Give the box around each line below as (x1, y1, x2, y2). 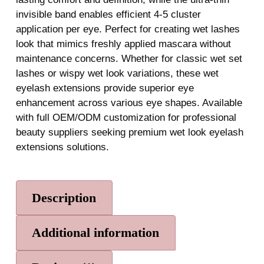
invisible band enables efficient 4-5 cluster (15, 8, 201, 20)
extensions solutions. (15, 141, 109, 153)
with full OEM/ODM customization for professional (15, 111, 236, 123)
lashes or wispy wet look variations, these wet (15, 67, 219, 79)
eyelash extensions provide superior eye (15, 82, 194, 94)
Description (32, 190, 97, 205)
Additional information (32, 225, 160, 240)
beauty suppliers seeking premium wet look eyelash (15, 126, 243, 138)
